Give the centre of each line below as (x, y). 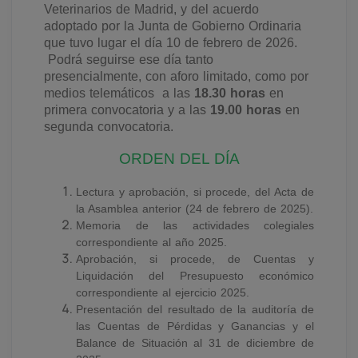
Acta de (294, 191)
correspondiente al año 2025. (151, 242)
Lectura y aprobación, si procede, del (173, 191)
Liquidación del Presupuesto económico (195, 275)
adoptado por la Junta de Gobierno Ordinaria (173, 26)
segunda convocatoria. (109, 126)
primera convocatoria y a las (127, 109)
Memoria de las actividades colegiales (195, 225)
